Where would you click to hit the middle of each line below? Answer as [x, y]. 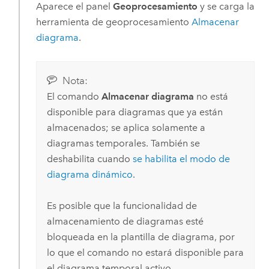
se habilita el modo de [181, 159]
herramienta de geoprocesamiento [113, 22]
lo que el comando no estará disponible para [145, 253]
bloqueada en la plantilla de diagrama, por [141, 237]
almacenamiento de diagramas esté [125, 222]
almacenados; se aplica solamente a [126, 127]
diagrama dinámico [89, 174]
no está [211, 96]
